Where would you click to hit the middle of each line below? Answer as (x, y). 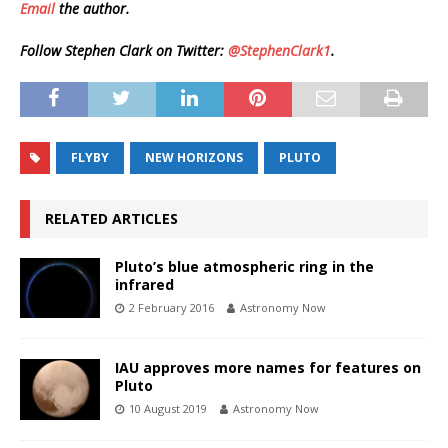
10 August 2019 (168, 409)
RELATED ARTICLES (111, 219)
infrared (144, 285)
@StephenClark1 (279, 51)
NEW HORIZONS (194, 158)
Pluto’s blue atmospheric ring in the (244, 267)
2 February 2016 (171, 308)
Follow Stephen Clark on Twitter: (124, 51)
